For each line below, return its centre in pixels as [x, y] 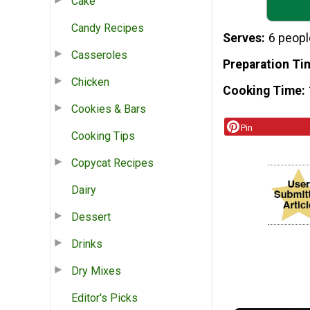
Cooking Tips [103, 136]
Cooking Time [262, 90]
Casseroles [99, 55]
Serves [242, 38]
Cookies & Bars [109, 109]
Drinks [87, 244]
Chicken [90, 82]
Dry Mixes [96, 271]
